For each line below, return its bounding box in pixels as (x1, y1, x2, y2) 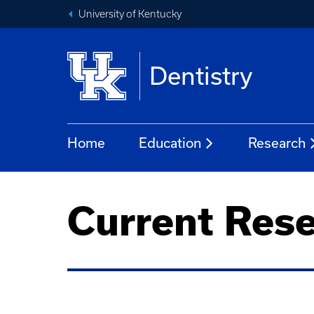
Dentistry (149, 61, 253, 90)
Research (248, 135, 306, 151)
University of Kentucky (78, 8, 182, 20)
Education (139, 135, 201, 151)
